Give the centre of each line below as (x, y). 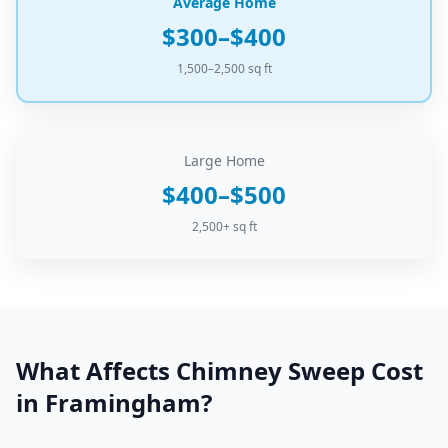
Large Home (224, 160)
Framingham (123, 402)
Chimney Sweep (270, 370)
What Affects (96, 370)
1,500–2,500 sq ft (224, 68)
